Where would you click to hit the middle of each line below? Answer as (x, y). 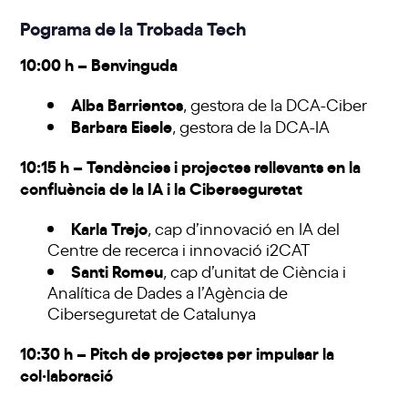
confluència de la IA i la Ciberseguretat (162, 188)
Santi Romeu (117, 270)
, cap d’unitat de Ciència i (255, 271)
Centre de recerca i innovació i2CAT (179, 249)
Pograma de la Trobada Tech (134, 28)
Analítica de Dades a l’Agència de (168, 292)
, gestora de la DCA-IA (251, 126)
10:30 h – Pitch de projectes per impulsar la (178, 352)
